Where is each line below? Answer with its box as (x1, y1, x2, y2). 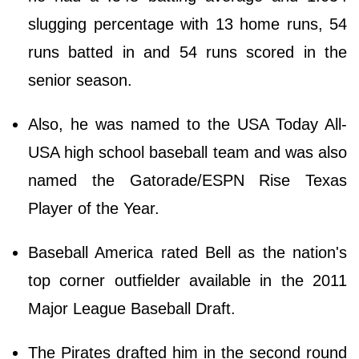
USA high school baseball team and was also (28, 143, 347, 162)
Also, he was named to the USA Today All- (28, 115, 347, 134)
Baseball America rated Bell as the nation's (28, 244, 347, 262)
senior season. (28, 71, 137, 90)
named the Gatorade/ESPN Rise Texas (28, 171, 347, 190)
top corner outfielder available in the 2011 (28, 272, 347, 290)
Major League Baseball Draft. (28, 300, 236, 318)
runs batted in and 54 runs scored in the (28, 43, 347, 62)
